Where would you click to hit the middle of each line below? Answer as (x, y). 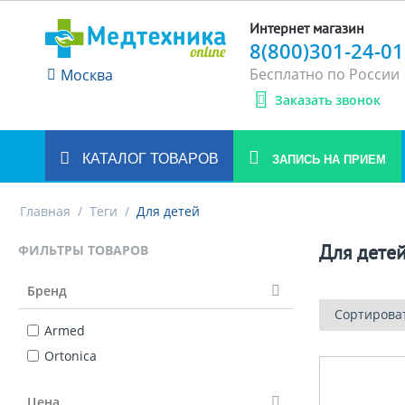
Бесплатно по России (325, 74)
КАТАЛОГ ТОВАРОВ (149, 159)
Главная (45, 211)
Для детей (168, 211)
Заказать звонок (328, 100)
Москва (87, 75)
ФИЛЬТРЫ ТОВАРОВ (83, 250)
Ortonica (71, 356)
